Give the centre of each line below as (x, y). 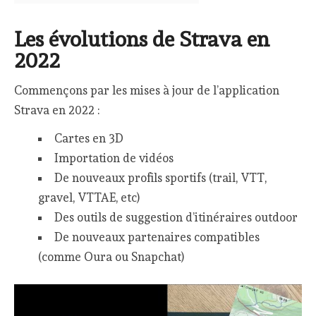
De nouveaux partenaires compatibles (157, 237)
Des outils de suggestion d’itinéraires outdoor (176, 218)
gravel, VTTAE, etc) (89, 198)
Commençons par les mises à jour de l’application (147, 90)
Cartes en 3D (89, 139)
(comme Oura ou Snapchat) (111, 257)
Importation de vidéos (114, 158)
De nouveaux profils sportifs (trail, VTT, (160, 178)
